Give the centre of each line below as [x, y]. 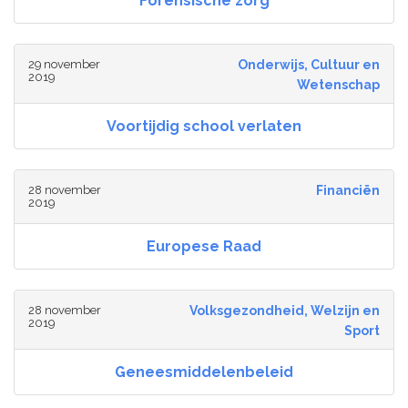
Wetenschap [338, 85]
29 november [64, 65]
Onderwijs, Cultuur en [308, 65]
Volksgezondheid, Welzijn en [284, 311]
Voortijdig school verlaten [204, 127]
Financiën [347, 191]
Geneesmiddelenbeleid [204, 372]
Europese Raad [204, 247]
